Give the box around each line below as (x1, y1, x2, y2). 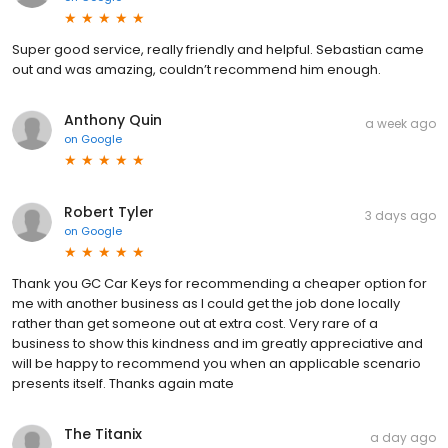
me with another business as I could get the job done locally (12, 293, 400, 313)
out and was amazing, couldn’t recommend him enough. (12, 59, 381, 79)
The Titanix (64, 423, 142, 444)
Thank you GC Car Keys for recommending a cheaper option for (12, 273, 427, 293)
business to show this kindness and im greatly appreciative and (12, 333, 423, 353)
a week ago (365, 114, 436, 132)
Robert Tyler (64, 201, 154, 222)
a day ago (370, 428, 436, 446)
